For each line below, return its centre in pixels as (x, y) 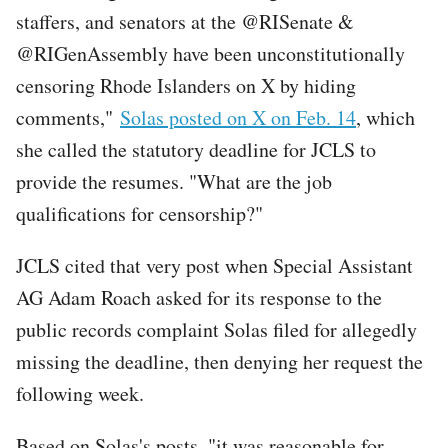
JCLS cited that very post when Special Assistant (214, 265)
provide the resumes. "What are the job (174, 181)
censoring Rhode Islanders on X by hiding (186, 85)
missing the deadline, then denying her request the (219, 361)
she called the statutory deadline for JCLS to (196, 149)
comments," (68, 117)
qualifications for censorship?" (139, 213)
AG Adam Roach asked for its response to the (199, 297)
